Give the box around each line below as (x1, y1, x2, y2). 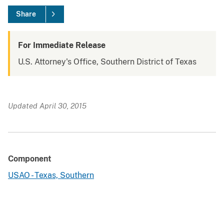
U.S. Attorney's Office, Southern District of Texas (18, 57, 196, 67)
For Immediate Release (18, 40, 105, 50)
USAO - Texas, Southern (8, 170, 94, 180)
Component (8, 154, 51, 164)
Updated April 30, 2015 (8, 101, 86, 110)
